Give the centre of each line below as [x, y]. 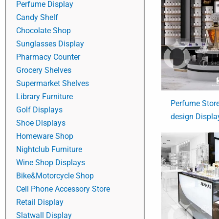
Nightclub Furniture [49, 149]
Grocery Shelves [44, 70]
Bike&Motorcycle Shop [55, 175]
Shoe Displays [41, 123]
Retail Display [40, 202]
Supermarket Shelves [53, 83]
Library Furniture [44, 96]
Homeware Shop [45, 136]
